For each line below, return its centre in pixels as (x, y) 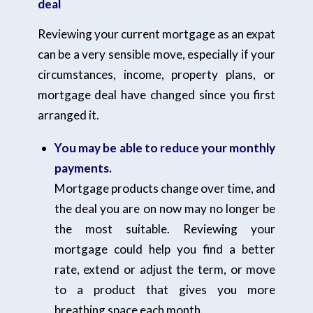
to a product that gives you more (165, 289)
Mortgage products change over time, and (165, 188)
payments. (83, 168)
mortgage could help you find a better (165, 249)
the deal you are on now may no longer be (165, 208)
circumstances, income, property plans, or (156, 75)
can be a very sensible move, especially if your (156, 54)
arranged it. (68, 115)
